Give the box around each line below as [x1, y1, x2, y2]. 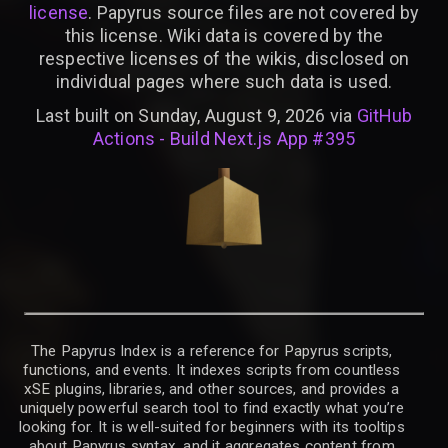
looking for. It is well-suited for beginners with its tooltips [18, 418, 405, 437]
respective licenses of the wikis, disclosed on [39, 48, 409, 70]
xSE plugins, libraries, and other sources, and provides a [24, 380, 400, 399]
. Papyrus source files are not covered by [88, 2, 419, 24]
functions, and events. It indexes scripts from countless [22, 361, 401, 380]
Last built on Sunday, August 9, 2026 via [35, 105, 357, 127]
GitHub [356, 105, 413, 127]
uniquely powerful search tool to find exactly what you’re [19, 399, 404, 418]
